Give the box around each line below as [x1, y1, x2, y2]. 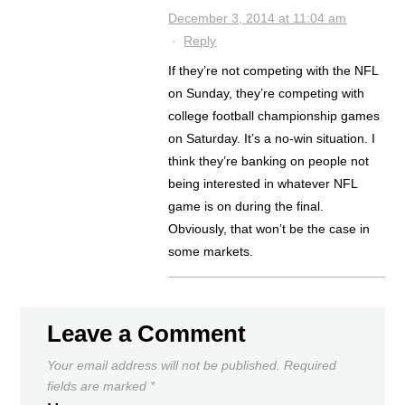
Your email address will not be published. [47, 358, 281, 373]
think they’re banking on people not [168, 154, 370, 169]
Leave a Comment [47, 320, 247, 348]
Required [284, 358, 337, 373]
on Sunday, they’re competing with [168, 86, 365, 101]
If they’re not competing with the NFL [168, 63, 379, 79]
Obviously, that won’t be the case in [168, 221, 371, 237]
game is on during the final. [168, 199, 325, 214]
